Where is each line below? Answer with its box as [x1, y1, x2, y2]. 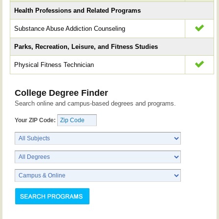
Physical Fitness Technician [14, 61, 94, 68]
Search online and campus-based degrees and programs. [15, 100, 176, 107]
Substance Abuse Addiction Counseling [14, 24, 126, 32]
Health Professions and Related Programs [14, 6, 141, 14]
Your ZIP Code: [15, 116, 56, 124]
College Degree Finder [15, 88, 108, 98]
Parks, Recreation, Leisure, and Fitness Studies [14, 43, 158, 50]
